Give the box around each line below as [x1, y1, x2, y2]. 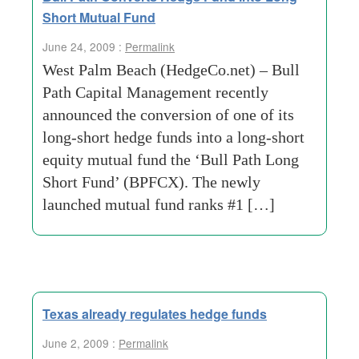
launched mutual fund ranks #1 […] [42, 196, 275, 213]
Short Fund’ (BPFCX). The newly [42, 173, 260, 191]
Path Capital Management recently [42, 83, 268, 101]
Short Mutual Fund [42, 8, 155, 26]
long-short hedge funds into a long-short [42, 128, 305, 146]
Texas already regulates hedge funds [42, 305, 267, 323]
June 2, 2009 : [42, 335, 119, 351]
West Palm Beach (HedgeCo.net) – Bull [42, 61, 300, 79]
